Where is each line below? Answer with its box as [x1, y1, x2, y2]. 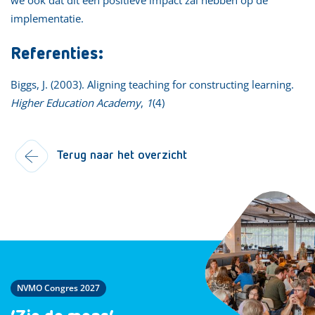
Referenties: [11, 45, 103, 63]
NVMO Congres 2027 [17, 281, 100, 294]
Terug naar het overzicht [56, 148, 187, 162]
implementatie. [11, 11, 84, 25]
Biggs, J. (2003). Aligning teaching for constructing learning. [11, 77, 294, 91]
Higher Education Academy [11, 95, 141, 110]
